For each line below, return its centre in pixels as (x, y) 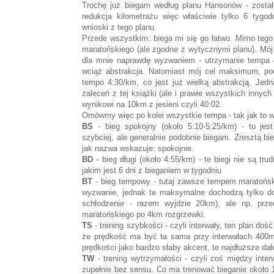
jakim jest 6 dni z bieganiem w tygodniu (152, 171)
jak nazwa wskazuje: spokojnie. (138, 149)
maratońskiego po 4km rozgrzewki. (144, 215)
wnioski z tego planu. (119, 28)
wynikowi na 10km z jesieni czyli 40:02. (152, 105)
